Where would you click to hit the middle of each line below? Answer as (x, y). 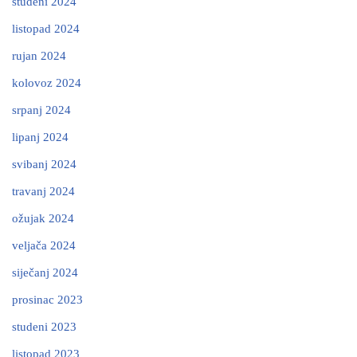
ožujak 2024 (43, 218)
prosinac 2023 (47, 299)
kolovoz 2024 (47, 82)
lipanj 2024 (40, 137)
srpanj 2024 (41, 110)
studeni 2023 (44, 326)
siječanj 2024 (45, 272)
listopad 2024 (46, 28)
